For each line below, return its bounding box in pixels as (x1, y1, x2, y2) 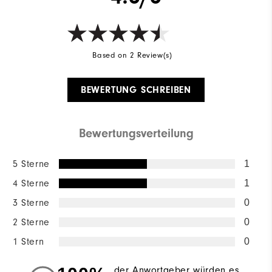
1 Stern (13, 236, 44, 248)
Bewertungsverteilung (78, 126, 194, 141)
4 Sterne (13, 178, 50, 189)
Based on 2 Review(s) (92, 50, 172, 60)
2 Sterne (13, 217, 50, 228)
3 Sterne (13, 197, 50, 209)
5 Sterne (13, 158, 50, 170)
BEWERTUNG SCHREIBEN (80, 84, 192, 96)
